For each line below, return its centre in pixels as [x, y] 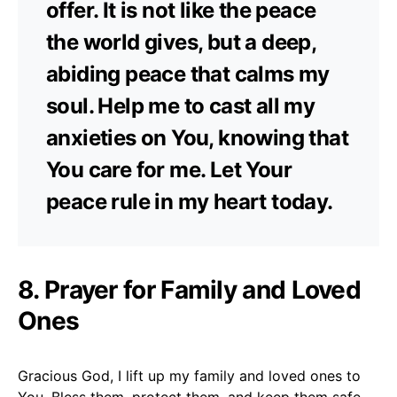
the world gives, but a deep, [181, 42]
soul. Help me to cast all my [181, 105]
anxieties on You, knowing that [197, 137]
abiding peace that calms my [188, 74]
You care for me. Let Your [169, 169]
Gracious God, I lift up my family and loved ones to [189, 375]
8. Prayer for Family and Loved [189, 289]
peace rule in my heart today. [190, 201]
